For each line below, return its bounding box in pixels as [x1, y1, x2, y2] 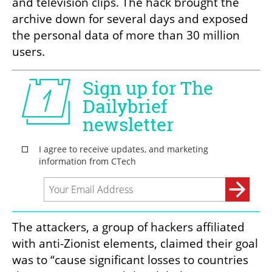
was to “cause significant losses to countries [12, 252, 248, 268]
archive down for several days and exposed [12, 11, 248, 27]
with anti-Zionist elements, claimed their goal [12, 236, 258, 252]
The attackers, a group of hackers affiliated [12, 219, 245, 236]
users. [12, 44, 45, 60]
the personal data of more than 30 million [12, 27, 240, 44]
